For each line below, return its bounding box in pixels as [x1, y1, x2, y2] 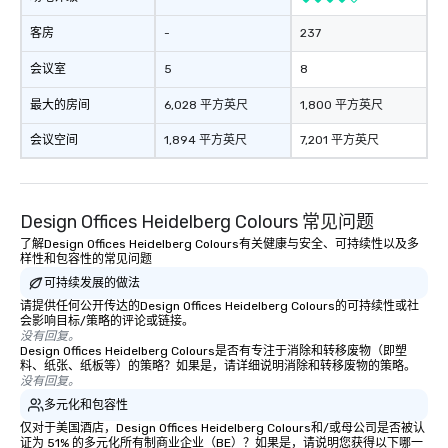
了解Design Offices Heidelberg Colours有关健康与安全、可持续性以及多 [20, 237, 419, 251]
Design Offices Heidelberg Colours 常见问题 [20, 211, 374, 233]
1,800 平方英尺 [300, 98, 383, 112]
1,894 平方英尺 [164, 133, 247, 147]
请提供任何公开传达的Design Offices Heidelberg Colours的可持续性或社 [20, 299, 419, 313]
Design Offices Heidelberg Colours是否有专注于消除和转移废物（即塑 [20, 344, 407, 358]
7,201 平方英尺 [300, 133, 379, 147]
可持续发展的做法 [44, 275, 140, 290]
